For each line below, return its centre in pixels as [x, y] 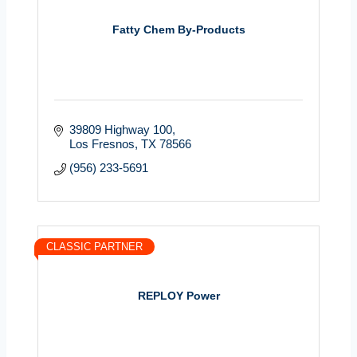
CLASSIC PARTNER [94, 246]
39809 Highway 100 [120, 129]
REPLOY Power [178, 296]
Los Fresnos [102, 143]
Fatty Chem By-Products [178, 30]
